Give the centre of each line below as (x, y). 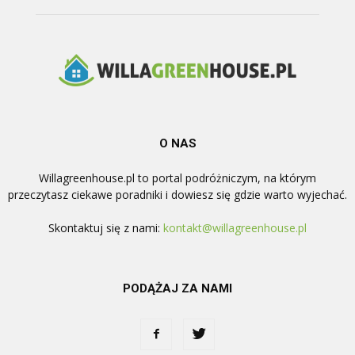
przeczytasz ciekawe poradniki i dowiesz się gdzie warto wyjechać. (177, 194)
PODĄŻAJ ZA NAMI (177, 288)
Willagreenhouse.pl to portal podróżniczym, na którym (177, 177)
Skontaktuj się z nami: (106, 227)
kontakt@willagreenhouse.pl (235, 227)
